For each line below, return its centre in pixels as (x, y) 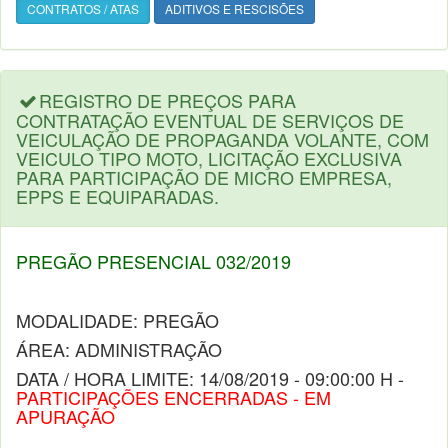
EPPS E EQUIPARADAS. (117, 196)
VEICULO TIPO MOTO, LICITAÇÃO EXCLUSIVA (209, 158)
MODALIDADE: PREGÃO (117, 320)
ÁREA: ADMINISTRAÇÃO (119, 349)
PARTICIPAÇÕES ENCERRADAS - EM (173, 397)
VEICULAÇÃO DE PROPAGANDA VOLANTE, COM (222, 139)
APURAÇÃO (65, 416)
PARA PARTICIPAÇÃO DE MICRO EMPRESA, (204, 177)
